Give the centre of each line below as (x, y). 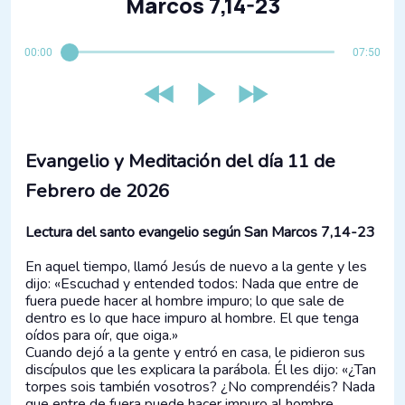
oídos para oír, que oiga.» (102, 335)
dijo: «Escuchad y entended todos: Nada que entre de (192, 283)
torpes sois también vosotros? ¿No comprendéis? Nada (200, 386)
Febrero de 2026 (97, 191)
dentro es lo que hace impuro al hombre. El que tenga (192, 318)
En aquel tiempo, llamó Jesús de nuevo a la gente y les (196, 266)
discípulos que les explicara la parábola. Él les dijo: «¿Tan (201, 369)
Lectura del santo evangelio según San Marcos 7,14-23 (200, 232)
